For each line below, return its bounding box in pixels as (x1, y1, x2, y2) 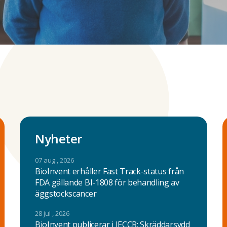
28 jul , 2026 (34, 209, 69, 218)
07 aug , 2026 (34, 156, 74, 165)
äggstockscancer (34, 188, 97, 199)
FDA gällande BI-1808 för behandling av (34, 177, 179, 188)
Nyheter (34, 130, 82, 147)
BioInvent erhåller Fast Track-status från (34, 166, 184, 177)
